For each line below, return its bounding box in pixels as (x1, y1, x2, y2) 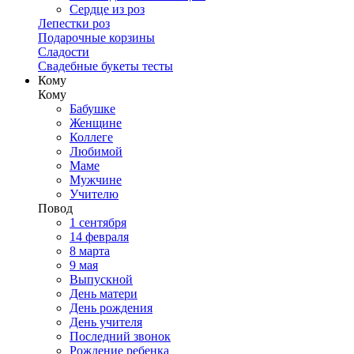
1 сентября (70, 216, 126, 230)
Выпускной (70, 273, 133, 287)
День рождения (70, 301, 153, 315)
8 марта (70, 244, 110, 258)
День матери (70, 287, 137, 301)
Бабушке (70, 102, 115, 116)
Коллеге (70, 130, 113, 145)
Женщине (70, 116, 122, 130)
